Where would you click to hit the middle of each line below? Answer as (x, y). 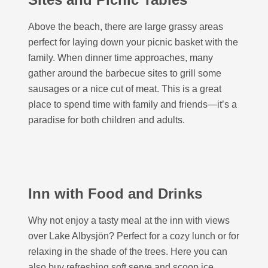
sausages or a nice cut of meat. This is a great (125, 89)
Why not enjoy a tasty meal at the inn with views (129, 220)
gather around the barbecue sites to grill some (125, 73)
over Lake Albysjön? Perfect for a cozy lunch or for (134, 236)
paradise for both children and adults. (106, 120)
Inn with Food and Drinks (115, 194)
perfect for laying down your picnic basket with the (133, 42)
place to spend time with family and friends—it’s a (133, 104)
